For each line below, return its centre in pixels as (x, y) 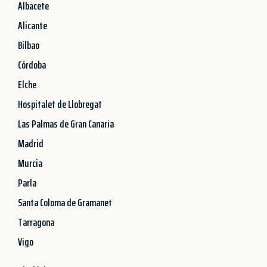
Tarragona (36, 222)
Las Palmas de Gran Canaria (66, 124)
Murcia (30, 163)
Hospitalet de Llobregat (60, 104)
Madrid (31, 143)
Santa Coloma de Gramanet (65, 202)
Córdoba (32, 65)
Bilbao (29, 45)
